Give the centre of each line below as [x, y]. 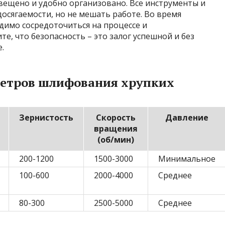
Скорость [116, 118]
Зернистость [46, 118]
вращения [116, 129]
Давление [187, 118]
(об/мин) [116, 140]
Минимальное [187, 159]
